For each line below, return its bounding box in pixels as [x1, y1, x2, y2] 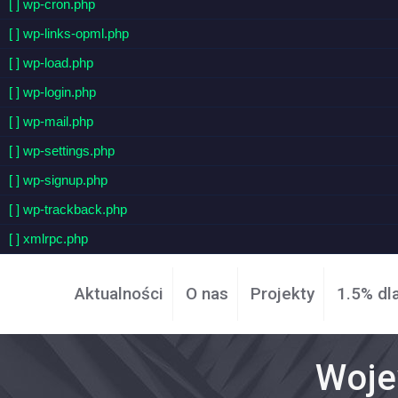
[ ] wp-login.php [9, 84, 96, 99]
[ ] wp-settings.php [9, 143, 115, 158]
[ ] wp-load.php [9, 55, 93, 70]
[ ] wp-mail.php [9, 114, 93, 129]
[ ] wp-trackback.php [9, 202, 127, 217]
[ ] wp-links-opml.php [9, 26, 129, 41]
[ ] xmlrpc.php [9, 231, 88, 246]
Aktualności [75, 283, 164, 304]
